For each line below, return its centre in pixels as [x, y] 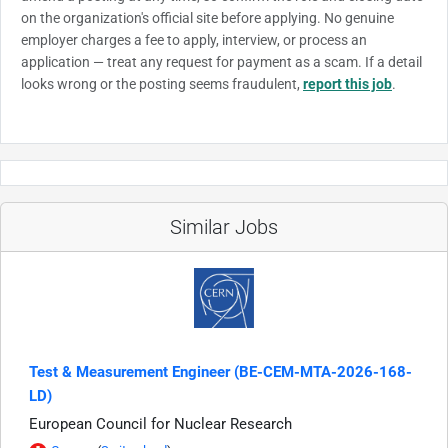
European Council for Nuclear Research [160, 424]
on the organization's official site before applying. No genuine [207, 18]
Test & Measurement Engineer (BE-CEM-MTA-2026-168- [220, 372]
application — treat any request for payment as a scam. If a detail [221, 62]
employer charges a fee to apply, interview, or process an [194, 40]
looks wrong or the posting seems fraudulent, [162, 84]
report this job [347, 84]
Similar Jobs [224, 227]
